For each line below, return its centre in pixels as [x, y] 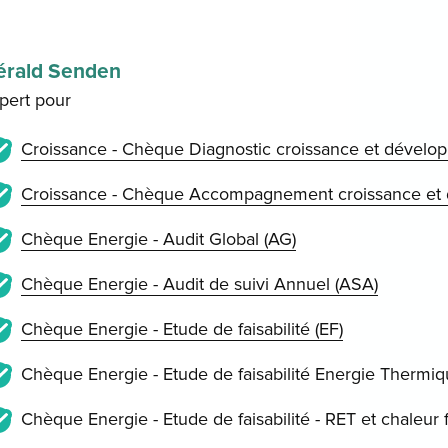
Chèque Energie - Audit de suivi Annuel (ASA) [199, 284]
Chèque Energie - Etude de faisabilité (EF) [181, 329]
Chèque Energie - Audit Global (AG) [158, 239]
